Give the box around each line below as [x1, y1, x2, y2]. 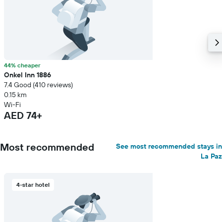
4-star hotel [16, 181, 50, 188]
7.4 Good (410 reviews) [4, 80, 73, 89]
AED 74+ [4, 109, 42, 121]
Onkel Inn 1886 [4, 70, 51, 79]
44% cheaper [4, 61, 41, 69]
